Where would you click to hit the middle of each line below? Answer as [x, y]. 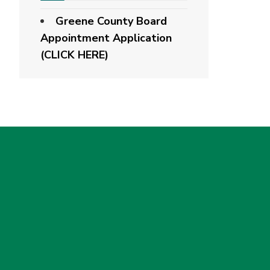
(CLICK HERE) [74, 55]
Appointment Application [106, 38]
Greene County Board [111, 21]
